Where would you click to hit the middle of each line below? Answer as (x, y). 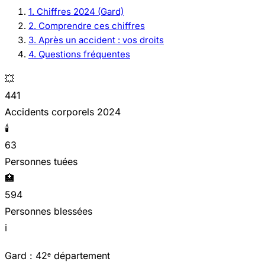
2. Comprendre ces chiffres (87, 26)
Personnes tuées (41, 162)
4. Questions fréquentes (79, 54)
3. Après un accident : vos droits (96, 40)
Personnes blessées (49, 211)
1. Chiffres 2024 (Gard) (76, 12)
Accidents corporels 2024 (63, 112)
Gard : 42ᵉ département (57, 256)
